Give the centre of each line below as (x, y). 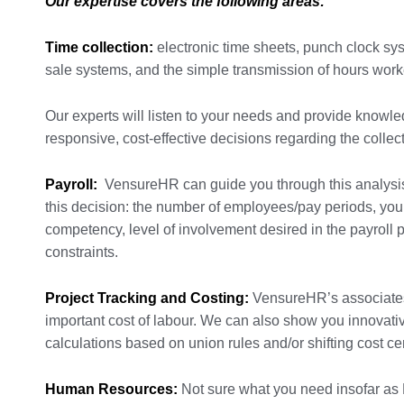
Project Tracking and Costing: (147, 298)
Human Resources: (111, 390)
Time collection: (99, 48)
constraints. (82, 252)
